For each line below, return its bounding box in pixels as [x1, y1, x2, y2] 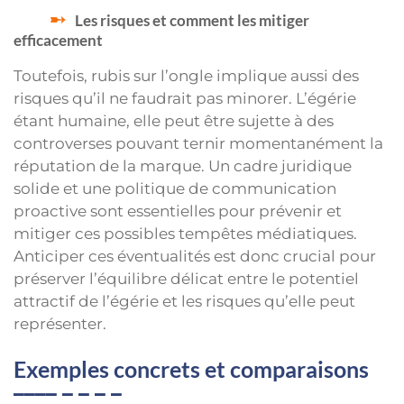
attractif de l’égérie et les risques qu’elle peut [14, 292, 355, 311]
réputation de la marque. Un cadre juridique [14, 157, 352, 176]
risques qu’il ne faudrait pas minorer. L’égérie [14, 89, 356, 108]
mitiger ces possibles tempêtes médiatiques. [14, 225, 357, 243]
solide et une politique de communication [14, 179, 336, 198]
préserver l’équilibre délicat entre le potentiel [14, 270, 359, 289]
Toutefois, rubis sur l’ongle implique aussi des [14, 67, 359, 86]
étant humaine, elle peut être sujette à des [14, 112, 334, 131]
